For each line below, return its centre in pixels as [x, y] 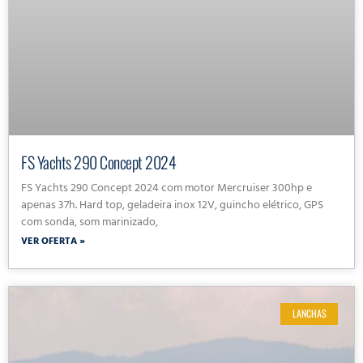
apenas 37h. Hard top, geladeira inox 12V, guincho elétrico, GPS [172, 207]
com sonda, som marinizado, [90, 224]
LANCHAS [309, 314]
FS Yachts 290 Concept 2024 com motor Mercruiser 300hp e [167, 190]
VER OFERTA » [53, 243]
